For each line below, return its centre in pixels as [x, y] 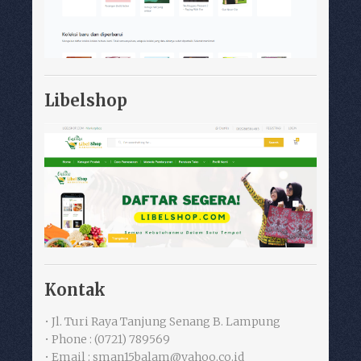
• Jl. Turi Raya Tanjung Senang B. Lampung [162, 321]
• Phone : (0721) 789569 [107, 339]
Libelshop [86, 101]
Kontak [75, 289]
